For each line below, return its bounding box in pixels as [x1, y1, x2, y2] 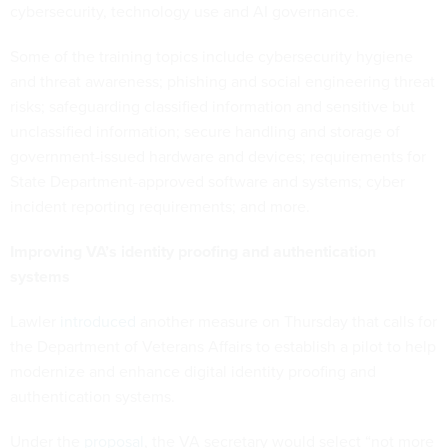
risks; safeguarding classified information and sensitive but [10, 94, 415, 117]
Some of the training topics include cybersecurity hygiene [10, 44, 413, 67]
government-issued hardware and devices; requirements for [10, 144, 426, 167]
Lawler [10, 309, 60, 332]
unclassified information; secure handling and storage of [10, 119, 400, 142]
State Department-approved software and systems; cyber [10, 169, 405, 192]
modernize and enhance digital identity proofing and [10, 359, 376, 382]
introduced [60, 309, 136, 332]
